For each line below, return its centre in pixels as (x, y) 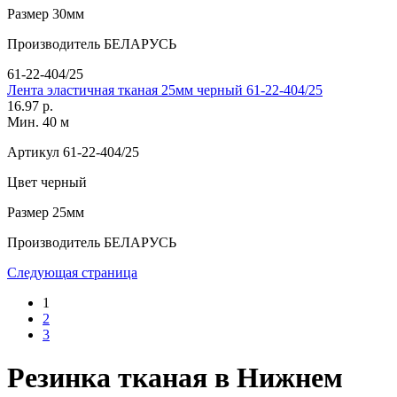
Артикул (33, 152)
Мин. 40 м (38, 121)
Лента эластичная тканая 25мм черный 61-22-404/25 (165, 90)
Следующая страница (72, 272)
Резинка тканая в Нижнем (175, 378)
